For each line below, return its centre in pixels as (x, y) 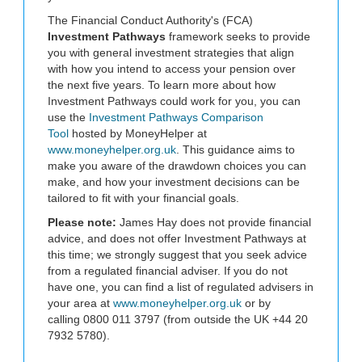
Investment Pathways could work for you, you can (174, 101)
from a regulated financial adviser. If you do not (168, 270)
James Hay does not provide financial (215, 222)
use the (68, 117)
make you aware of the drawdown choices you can (177, 165)
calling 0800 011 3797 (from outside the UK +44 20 (178, 319)
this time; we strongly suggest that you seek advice (177, 254)
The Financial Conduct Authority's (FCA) (150, 20)
